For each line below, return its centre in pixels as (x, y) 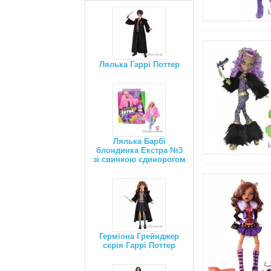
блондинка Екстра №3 (139, 150)
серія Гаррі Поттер (139, 245)
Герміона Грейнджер (139, 236)
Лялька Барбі (139, 141)
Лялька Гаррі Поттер (139, 64)
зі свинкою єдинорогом (139, 159)
